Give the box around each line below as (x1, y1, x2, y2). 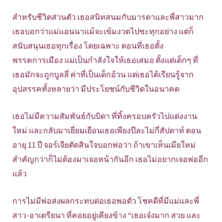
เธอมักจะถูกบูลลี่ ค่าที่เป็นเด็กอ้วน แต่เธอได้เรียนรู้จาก (12, 69, 194, 80)
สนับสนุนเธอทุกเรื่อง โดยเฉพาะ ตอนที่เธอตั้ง (12, 41, 164, 51)
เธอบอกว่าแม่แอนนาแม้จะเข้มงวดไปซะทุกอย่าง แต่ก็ (12, 26, 194, 37)
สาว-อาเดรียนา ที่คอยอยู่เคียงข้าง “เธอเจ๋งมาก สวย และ (12, 210, 201, 221)
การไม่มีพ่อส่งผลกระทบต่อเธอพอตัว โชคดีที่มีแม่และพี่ (12, 196, 199, 206)
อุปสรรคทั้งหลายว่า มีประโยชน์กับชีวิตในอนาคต (12, 84, 179, 94)
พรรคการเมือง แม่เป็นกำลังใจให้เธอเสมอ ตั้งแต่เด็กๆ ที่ (12, 55, 198, 65)
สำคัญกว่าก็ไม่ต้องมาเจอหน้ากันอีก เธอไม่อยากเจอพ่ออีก (12, 154, 208, 165)
